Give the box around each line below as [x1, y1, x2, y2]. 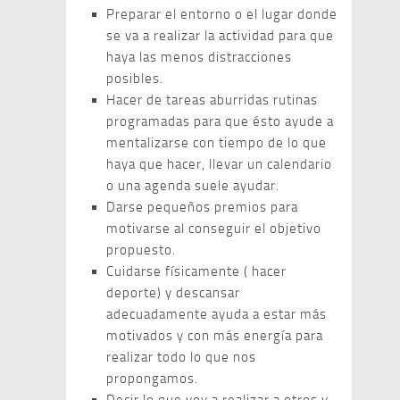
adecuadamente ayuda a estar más [106, 306, 327, 322]
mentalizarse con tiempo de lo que [106, 135, 327, 151]
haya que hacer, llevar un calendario [106, 156, 332, 172]
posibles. [106, 71, 163, 87]
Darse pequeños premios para [106, 199, 298, 215]
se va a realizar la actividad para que [106, 28, 334, 44]
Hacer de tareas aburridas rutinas [106, 92, 318, 108]
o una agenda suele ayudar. [106, 178, 279, 194]
